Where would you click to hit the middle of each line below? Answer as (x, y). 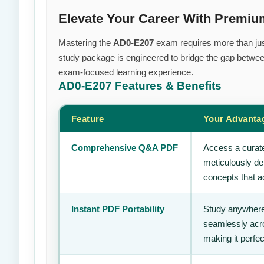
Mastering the (86, 43)
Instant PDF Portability (118, 209)
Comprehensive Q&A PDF (125, 148)
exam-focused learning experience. (126, 72)
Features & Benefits (168, 86)
